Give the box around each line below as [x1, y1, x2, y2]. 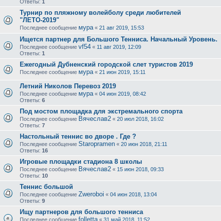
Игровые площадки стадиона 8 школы [20, 158, 142, 166]
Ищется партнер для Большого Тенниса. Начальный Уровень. [20, 36, 218, 43]
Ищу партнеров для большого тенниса [20, 208, 143, 216]
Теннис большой [20, 183, 73, 191]
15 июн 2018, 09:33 [117, 166, 164, 173]
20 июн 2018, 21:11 [121, 141, 167, 147]
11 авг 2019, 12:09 [97, 44, 141, 50]
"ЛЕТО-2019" [20, 16, 59, 24]
